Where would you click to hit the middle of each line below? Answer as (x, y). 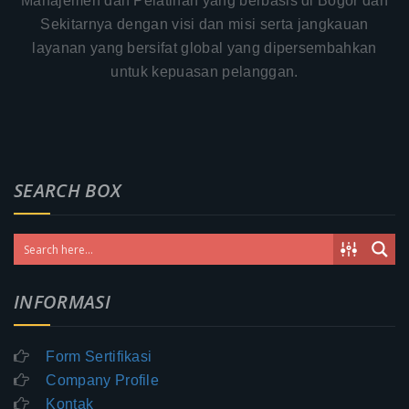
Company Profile (103, 380)
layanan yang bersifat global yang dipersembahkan (204, 47)
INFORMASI (62, 301)
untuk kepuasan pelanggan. (204, 71)
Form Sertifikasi (99, 356)
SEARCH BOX (68, 190)
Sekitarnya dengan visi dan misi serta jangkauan (204, 24)
